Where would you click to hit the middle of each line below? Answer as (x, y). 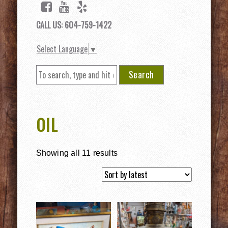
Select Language (62, 49)
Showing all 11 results (77, 153)
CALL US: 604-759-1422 (74, 25)
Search (141, 74)
